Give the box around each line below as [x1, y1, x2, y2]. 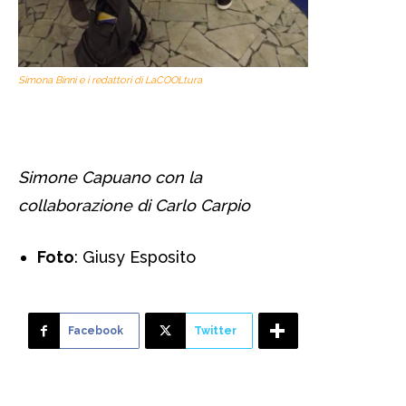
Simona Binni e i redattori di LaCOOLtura [18, 74, 202, 87]
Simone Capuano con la [18, 168, 202, 188]
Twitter [194, 324, 237, 338]
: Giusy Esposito [74, 247, 196, 267]
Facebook [68, 324, 123, 338]
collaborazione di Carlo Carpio [18, 196, 255, 216]
